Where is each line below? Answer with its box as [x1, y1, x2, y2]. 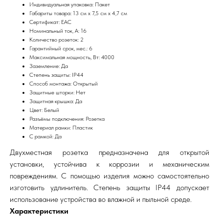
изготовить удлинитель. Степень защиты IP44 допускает [10, 182, 209, 192]
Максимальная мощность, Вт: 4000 [29, 53, 114, 61]
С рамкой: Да [29, 132, 62, 140]
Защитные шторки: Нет [29, 88, 86, 96]
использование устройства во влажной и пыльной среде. [10, 194, 192, 204]
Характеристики [10, 206, 68, 216]
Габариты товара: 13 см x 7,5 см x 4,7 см [29, 9, 127, 17]
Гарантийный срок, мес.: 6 [29, 44, 92, 52]
